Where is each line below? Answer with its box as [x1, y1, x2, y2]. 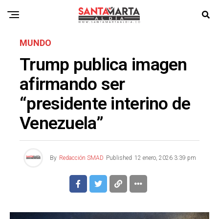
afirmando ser [20, 74, 125, 94]
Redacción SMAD [59, 154, 104, 161]
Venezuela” [20, 113, 103, 133]
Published [106, 154, 132, 161]
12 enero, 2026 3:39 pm [134, 154, 196, 161]
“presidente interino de [20, 93, 191, 114]
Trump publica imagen [20, 54, 187, 75]
